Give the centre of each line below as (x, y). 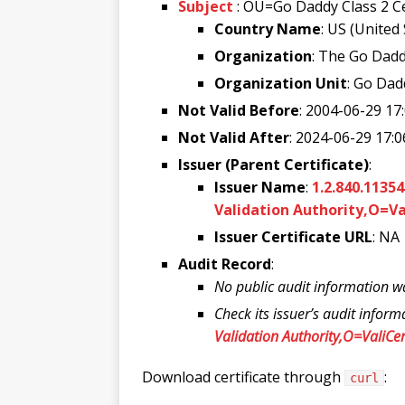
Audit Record (225, 264)
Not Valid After (234, 137)
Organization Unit (281, 83)
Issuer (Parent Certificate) (273, 164)
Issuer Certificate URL (293, 236)
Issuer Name (260, 187)
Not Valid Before (239, 110)
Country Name (268, 28)
